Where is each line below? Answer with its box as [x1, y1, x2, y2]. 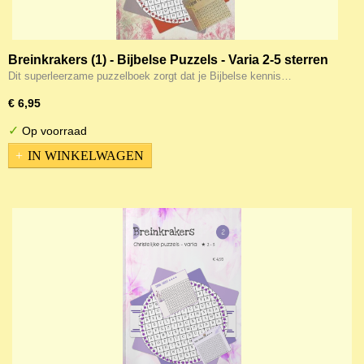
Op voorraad [19, 124, 87, 137]
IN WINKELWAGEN [28, 148, 144, 162]
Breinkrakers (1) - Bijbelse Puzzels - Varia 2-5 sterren [8, 53, 328, 67]
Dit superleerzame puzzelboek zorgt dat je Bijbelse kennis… [8, 70, 292, 82]
